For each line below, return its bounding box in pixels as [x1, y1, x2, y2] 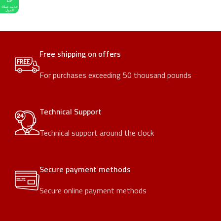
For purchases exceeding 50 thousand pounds [39, 68, 192, 82]
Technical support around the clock [39, 125, 154, 140]
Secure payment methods [39, 162, 131, 177]
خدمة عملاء [1, 4, 18, 9]
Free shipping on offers [39, 46, 121, 61]
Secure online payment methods [39, 183, 147, 198]
